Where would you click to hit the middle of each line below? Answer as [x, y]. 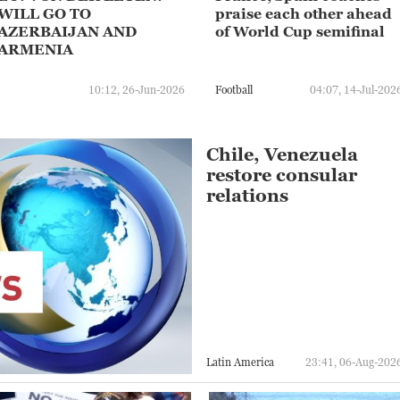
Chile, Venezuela [283, 155]
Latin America [241, 362]
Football [234, 90]
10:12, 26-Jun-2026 [137, 90]
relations [248, 196]
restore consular [282, 175]
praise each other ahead [304, 13]
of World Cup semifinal [300, 31]
